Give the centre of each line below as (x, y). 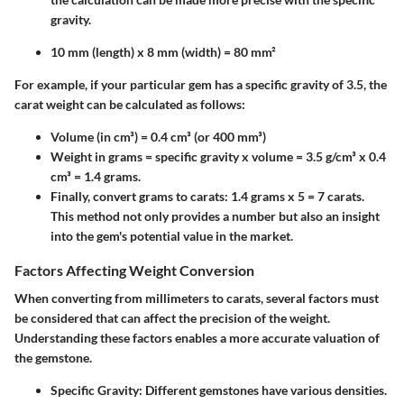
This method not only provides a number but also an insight (215, 216)
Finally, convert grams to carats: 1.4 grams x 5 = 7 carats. (207, 196)
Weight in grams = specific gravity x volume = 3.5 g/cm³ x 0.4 (218, 156)
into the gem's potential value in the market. (172, 235)
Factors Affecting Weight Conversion (134, 270)
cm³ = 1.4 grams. (96, 176)
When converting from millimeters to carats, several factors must (197, 298)
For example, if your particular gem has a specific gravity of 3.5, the (201, 84)
